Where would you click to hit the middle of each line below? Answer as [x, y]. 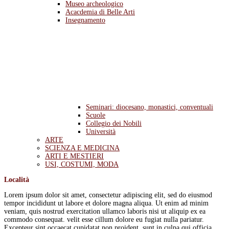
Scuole [96, 115]
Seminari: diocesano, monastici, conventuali [150, 107]
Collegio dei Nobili [114, 123]
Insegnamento [85, 20]
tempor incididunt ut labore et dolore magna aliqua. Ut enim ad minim [106, 203]
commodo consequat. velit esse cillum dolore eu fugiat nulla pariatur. [104, 220]
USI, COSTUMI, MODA [82, 164]
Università [101, 132]
